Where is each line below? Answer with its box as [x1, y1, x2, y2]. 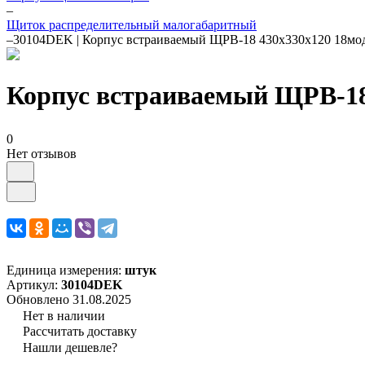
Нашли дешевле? [23, 340, 117, 354]
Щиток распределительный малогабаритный [7, 18, 257, 32]
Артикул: [7, 277, 61, 292]
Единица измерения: [7, 262, 125, 277]
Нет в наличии [23, 308, 105, 323]
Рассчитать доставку [23, 323, 137, 338]
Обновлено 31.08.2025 [7, 292, 131, 306]
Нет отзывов [7, 146, 77, 161]
